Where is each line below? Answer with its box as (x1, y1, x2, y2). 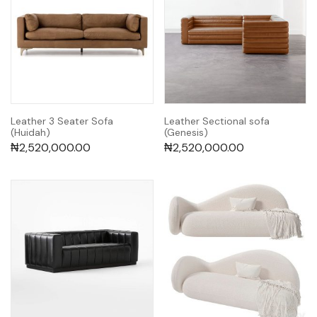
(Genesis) (163, 126, 208, 139)
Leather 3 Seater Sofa (11, 115, 113, 128)
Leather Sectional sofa (163, 115, 270, 128)
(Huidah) (11, 126, 50, 139)
